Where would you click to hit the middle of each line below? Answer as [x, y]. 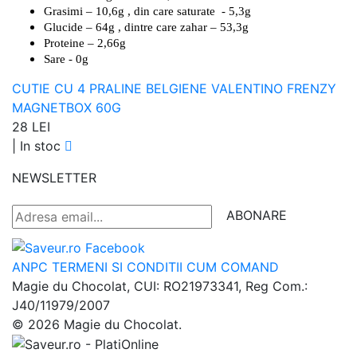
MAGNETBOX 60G [67, 107]
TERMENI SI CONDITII [117, 267]
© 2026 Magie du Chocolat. [97, 324]
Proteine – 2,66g [85, 43]
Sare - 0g [66, 59]
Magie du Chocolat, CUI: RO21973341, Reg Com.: [160, 286]
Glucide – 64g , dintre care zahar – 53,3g [146, 27]
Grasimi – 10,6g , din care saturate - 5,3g [147, 11]
